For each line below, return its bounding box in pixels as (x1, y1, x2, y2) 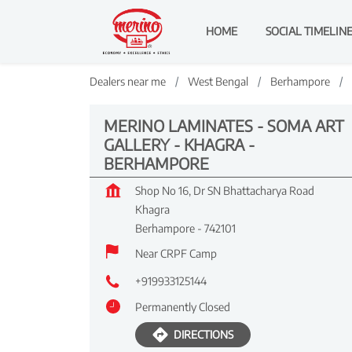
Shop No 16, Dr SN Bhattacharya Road (135, 184, 314, 197)
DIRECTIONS (174, 328, 233, 341)
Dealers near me (90, 75, 166, 88)
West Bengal (188, 75, 248, 88)
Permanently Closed (135, 300, 230, 313)
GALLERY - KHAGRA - (104, 134, 255, 154)
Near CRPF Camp (135, 247, 217, 260)
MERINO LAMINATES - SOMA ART (104, 115, 344, 135)
